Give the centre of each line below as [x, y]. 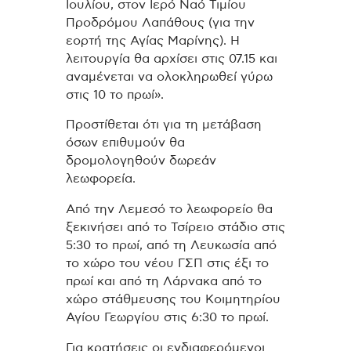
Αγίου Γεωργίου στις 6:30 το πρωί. [167, 318]
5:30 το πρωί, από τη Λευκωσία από [171, 246]
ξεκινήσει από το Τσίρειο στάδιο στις [175, 228]
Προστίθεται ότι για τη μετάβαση [164, 125]
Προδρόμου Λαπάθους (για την [160, 22]
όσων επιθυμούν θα [125, 143]
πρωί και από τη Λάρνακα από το [164, 282]
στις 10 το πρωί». [115, 94]
